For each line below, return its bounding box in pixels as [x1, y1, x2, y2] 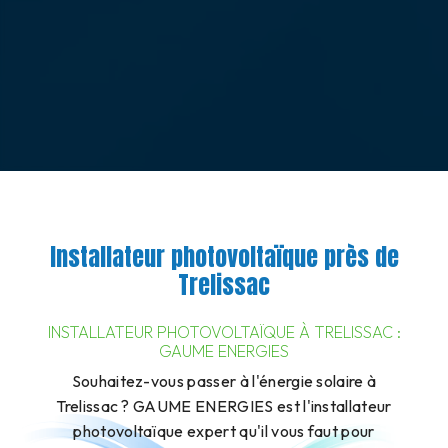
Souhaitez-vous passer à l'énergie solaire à [71, 371, 377, 391]
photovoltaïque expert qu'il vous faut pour [73, 421, 375, 441]
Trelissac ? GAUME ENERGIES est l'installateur [56, 396, 392, 416]
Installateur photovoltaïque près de [49, 239, 399, 275]
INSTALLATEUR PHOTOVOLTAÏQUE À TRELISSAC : [47, 322, 401, 342]
